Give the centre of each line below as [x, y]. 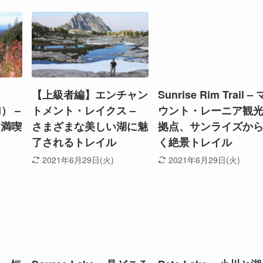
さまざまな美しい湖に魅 [90, 127]
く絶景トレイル [195, 142]
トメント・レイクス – [84, 111]
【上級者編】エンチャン [90, 95]
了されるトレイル [74, 142]
